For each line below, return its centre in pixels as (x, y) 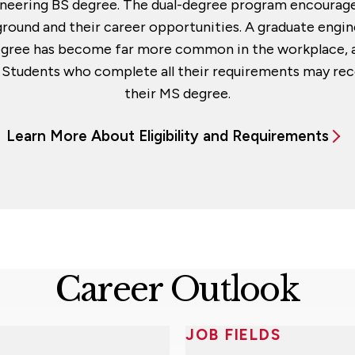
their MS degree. (177, 94)
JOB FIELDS (233, 335)
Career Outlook (177, 290)
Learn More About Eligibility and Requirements (168, 136)
